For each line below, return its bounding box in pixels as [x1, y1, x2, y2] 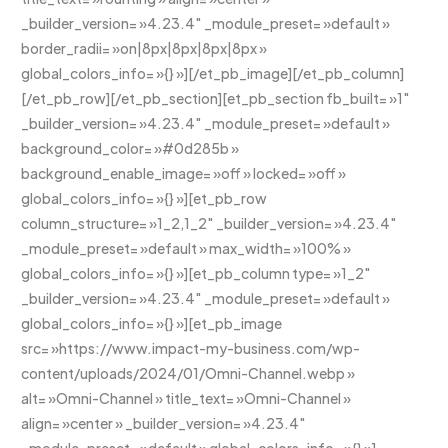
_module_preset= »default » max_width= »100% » [21, 239, 352, 258]
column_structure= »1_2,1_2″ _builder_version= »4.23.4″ [21, 214, 398, 233]
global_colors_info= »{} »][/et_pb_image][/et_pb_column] [21, 64, 405, 83]
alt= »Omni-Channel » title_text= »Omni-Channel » [21, 389, 352, 408]
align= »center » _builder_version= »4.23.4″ [21, 414, 307, 433]
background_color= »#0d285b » [21, 139, 240, 158]
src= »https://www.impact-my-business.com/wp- [21, 339, 361, 358]
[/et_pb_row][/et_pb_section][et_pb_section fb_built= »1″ [21, 89, 411, 108]
